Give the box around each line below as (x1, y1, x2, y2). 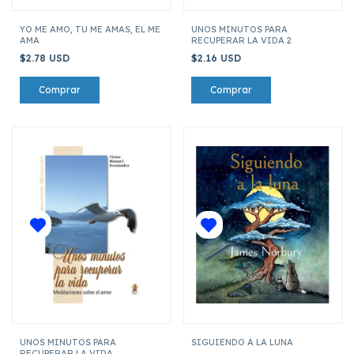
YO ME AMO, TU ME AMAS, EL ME (20, 23, 160, 35)
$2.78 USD (20, 51, 73, 64)
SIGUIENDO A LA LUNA (190, 336, 293, 348)
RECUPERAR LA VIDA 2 (190, 34, 292, 46)
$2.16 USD (190, 51, 244, 64)
